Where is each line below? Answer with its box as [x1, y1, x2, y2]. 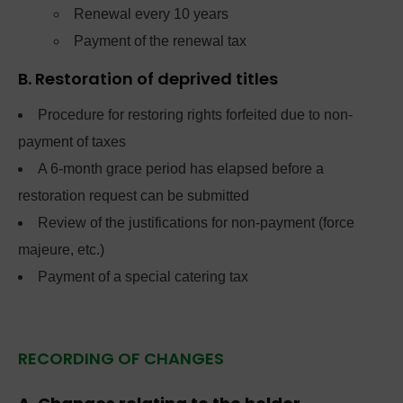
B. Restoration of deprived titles [18, 67, 278, 90]
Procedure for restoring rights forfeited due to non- [38, 107, 353, 122]
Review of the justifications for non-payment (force [38, 215, 354, 230]
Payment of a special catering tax [38, 269, 248, 284]
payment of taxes [18, 134, 126, 149]
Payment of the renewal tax [74, 33, 246, 49]
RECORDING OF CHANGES [18, 347, 224, 370]
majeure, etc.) [18, 242, 104, 257]
